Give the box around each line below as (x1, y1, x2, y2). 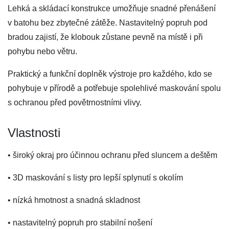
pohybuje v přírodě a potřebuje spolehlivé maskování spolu (8, 84, 221, 93)
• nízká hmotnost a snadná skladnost (8, 196, 140, 204)
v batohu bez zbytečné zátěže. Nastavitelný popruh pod (8, 18, 208, 27)
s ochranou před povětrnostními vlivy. (8, 98, 142, 107)
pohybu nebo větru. (8, 47, 77, 56)
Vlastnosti (8, 126, 60, 140)
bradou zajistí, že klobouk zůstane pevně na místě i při (8, 33, 203, 41)
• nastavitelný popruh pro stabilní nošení (8, 218, 152, 227)
